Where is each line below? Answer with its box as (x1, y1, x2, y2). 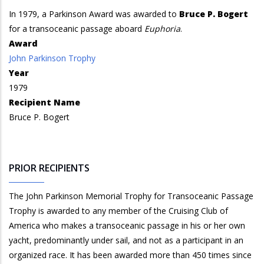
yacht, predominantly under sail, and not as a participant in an (9, 235, 243, 246)
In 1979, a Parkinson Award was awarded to (9, 8, 179, 19)
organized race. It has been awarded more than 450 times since (9, 249, 252, 260)
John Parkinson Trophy (9, 52, 95, 64)
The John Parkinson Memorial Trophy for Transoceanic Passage (9, 190, 253, 202)
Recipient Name (9, 97, 80, 108)
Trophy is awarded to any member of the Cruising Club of (9, 205, 228, 216)
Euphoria (144, 23, 180, 34)
